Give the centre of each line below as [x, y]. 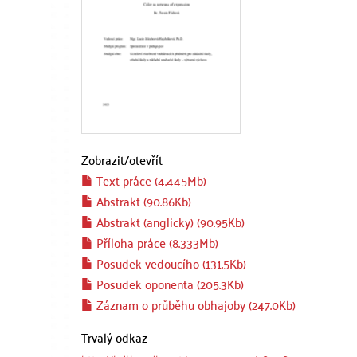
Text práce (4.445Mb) [150, 180]
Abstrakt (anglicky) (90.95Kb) [169, 222]
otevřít [146, 159]
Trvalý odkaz [114, 337]
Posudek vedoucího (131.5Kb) [170, 263]
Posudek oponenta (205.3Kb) [169, 284]
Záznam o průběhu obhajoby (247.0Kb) [194, 304]
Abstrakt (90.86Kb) [142, 201]
